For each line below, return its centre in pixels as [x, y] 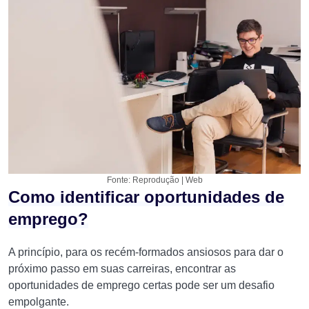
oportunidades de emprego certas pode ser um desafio [141, 285]
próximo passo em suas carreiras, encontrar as [122, 269]
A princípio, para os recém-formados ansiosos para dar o [146, 252]
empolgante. [39, 302]
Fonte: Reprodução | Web [154, 180]
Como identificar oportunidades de [146, 197]
